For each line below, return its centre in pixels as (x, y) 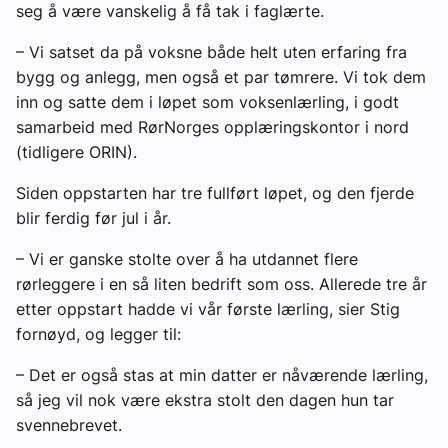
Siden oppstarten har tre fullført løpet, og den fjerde (215, 193)
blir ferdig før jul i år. (96, 218)
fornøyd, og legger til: (101, 334)
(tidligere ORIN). (79, 152)
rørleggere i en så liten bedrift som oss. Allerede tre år (221, 284)
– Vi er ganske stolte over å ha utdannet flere (187, 259)
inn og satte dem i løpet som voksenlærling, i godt (207, 102)
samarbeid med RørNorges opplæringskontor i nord (212, 127)
